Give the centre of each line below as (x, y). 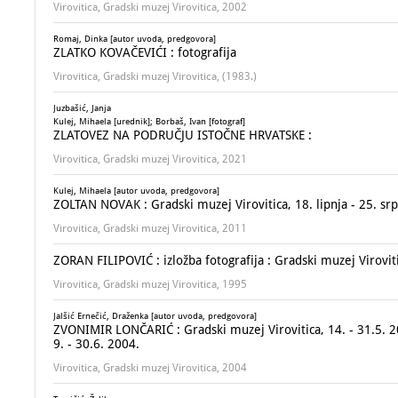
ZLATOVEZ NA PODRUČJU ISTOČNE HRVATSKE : (183, 135)
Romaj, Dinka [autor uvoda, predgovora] (135, 39)
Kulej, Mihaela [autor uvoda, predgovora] (136, 191)
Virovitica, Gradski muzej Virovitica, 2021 (150, 159)
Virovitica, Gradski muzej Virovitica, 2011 (150, 228)
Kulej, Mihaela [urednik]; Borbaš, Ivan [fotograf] (149, 121)
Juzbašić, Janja (82, 108)
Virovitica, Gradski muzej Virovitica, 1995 (150, 284)
